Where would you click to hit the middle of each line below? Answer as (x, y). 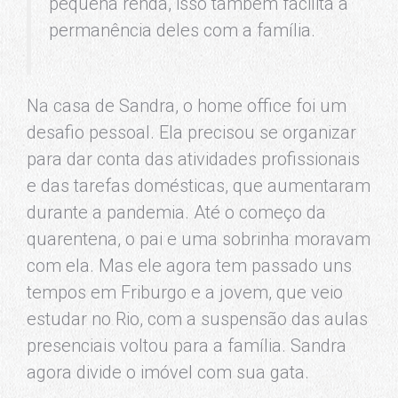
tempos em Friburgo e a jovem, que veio (185, 292)
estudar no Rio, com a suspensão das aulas (197, 318)
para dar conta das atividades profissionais (193, 159)
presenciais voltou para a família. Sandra (187, 345)
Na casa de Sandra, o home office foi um (187, 105)
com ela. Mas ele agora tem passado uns (189, 265)
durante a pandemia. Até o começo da (176, 212)
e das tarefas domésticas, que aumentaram (199, 185)
